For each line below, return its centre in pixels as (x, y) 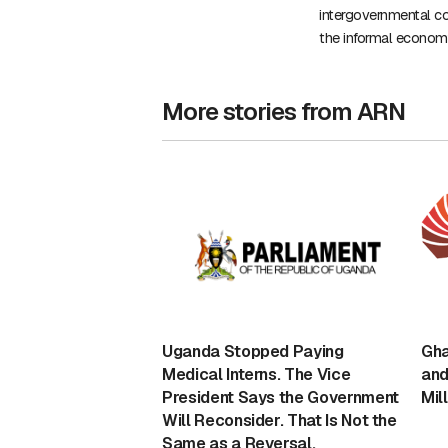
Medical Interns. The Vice (256, 375)
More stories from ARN (283, 111)
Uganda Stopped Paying (253, 352)
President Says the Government (280, 398)
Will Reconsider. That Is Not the (279, 421)
